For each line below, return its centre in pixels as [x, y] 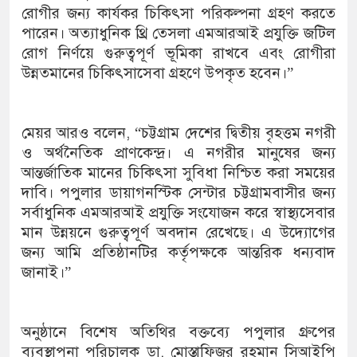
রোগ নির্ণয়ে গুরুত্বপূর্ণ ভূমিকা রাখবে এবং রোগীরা [178, 53]
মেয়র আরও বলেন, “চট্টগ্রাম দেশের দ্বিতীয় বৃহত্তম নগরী [178, 133]
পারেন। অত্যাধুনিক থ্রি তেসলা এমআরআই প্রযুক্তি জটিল [178, 33]
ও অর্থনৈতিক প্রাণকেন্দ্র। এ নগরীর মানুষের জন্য [178, 153]
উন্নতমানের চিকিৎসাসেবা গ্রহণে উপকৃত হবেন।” [157, 73]
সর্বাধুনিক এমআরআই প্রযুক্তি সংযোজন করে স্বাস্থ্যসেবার [178, 213]
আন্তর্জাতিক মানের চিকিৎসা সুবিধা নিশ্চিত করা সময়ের [178, 173]
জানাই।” [46, 273]
